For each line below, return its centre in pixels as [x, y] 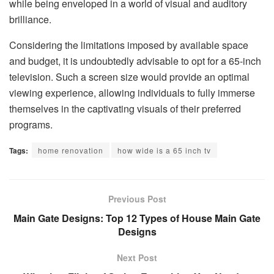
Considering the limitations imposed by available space [129, 45]
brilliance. [30, 19]
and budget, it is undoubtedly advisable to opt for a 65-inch [135, 61]
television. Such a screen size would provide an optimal [129, 76]
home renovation [71, 150]
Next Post [137, 257]
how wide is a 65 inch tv [164, 150]
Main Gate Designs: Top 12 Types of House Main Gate [137, 218]
